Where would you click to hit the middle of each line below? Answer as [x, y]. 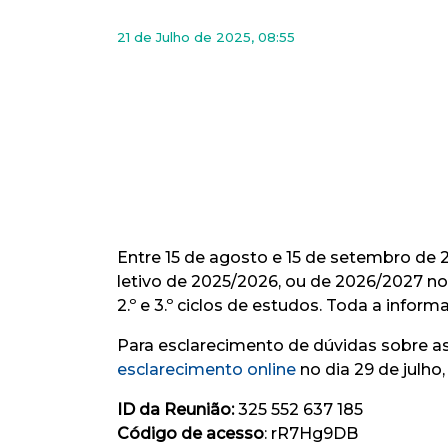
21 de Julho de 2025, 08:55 [206, 37]
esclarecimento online [206, 369]
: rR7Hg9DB [311, 433]
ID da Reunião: [175, 409]
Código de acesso [190, 433]
